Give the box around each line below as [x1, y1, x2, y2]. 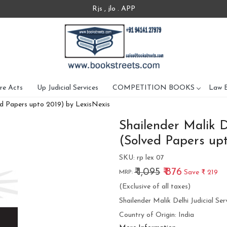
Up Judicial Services [37, 84, 98, 92]
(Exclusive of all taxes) [119, 183, 191, 191]
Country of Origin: [119, 211, 178, 219]
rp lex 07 [136, 154, 164, 162]
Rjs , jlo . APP [92, 5, 135, 13]
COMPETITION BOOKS [112, 84, 195, 92]
